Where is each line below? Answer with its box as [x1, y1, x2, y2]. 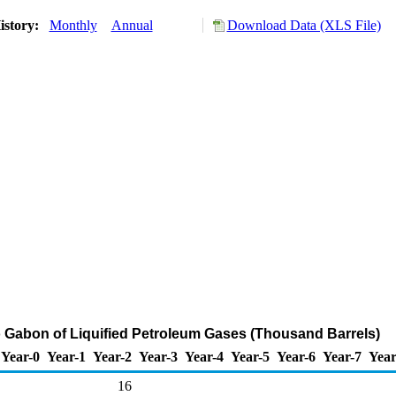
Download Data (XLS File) [226, 18, 381, 33]
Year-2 [93, 349, 132, 364]
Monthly [49, 18, 97, 33]
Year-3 [139, 349, 178, 364]
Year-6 [277, 349, 316, 364]
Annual [110, 18, 153, 33]
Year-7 [323, 349, 362, 364]
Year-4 [185, 349, 224, 364]
